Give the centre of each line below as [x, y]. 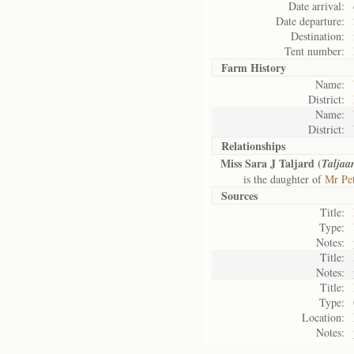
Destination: [318, 36]
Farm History [254, 68]
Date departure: [310, 21]
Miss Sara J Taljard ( [271, 163]
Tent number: [314, 51]
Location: [323, 317]
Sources [239, 196]
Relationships [253, 146]
